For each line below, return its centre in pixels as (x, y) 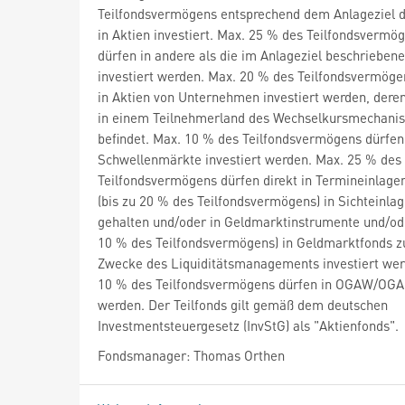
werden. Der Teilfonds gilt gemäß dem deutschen (243, 304)
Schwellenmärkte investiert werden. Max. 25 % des (250, 159)
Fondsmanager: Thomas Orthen (191, 355)
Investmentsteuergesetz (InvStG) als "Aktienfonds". (248, 325)
